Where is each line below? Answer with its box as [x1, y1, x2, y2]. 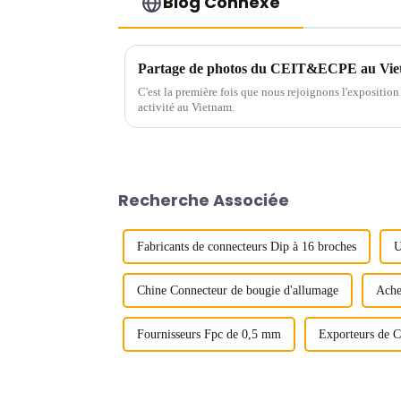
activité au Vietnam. [138, 100, 235, 115]
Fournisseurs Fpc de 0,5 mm [137, 328, 281, 342]
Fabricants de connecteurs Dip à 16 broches [137, 240, 356, 254]
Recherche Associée [118, 189, 289, 212]
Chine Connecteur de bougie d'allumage [137, 284, 338, 298]
